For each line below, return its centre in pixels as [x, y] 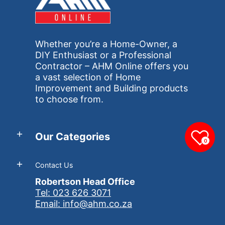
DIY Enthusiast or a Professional [103, 55]
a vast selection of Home [88, 77]
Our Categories [73, 136]
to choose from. [69, 99]
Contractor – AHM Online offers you [112, 66]
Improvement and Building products [111, 88]
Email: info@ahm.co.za [84, 203]
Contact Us [54, 165]
